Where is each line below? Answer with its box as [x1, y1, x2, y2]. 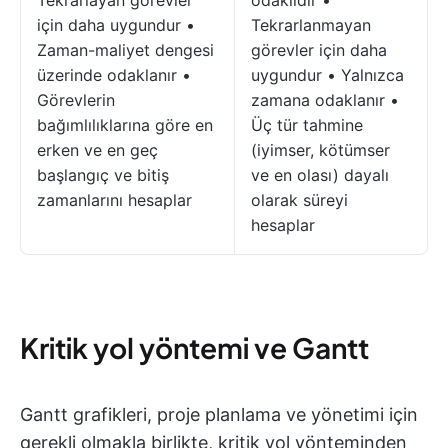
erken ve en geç [37, 140, 158, 161]
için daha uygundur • [37, 15, 195, 36]
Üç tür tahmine [251, 115, 363, 136]
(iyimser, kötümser [251, 140, 390, 161]
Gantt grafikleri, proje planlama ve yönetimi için [20, 404, 418, 426]
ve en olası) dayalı [251, 165, 389, 186]
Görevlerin [37, 90, 115, 111]
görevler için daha [251, 40, 387, 61]
